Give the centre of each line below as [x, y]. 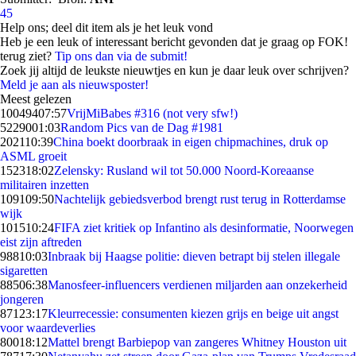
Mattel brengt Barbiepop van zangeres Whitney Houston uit [197, 342]
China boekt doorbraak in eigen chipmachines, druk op [191, 142]
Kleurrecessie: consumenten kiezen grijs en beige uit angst [193, 313]
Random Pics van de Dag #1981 [142, 128]
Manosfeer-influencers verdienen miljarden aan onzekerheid [197, 285]
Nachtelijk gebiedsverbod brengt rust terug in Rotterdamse [200, 199]
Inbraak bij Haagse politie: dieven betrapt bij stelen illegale [194, 256]
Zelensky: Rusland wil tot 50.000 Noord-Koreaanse [184, 170]
